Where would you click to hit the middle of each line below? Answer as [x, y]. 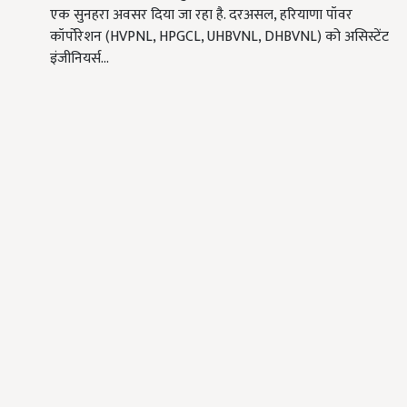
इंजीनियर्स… [79, 59]
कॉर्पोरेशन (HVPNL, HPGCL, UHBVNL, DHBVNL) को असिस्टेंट [219, 37]
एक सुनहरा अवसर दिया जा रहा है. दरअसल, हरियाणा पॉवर [201, 15]
